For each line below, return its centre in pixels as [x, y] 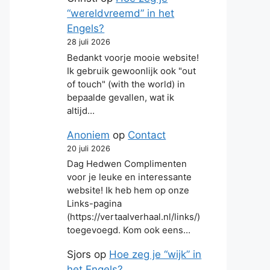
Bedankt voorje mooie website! [133, 58]
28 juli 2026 [89, 42]
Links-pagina [95, 204]
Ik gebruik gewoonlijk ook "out [132, 71]
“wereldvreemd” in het [121, 14]
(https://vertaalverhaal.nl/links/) [134, 217]
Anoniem [89, 135]
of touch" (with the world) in [126, 84]
